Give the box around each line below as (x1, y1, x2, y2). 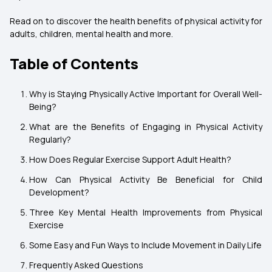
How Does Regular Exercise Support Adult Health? (29, 154, 231, 165)
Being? (29, 101, 56, 112)
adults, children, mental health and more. (10, 28, 173, 39)
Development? (29, 186, 89, 198)
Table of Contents (10, 53, 138, 73)
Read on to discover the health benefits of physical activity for (10, 15, 262, 27)
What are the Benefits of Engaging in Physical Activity (29, 121, 262, 132)
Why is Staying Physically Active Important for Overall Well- (29, 88, 262, 100)
